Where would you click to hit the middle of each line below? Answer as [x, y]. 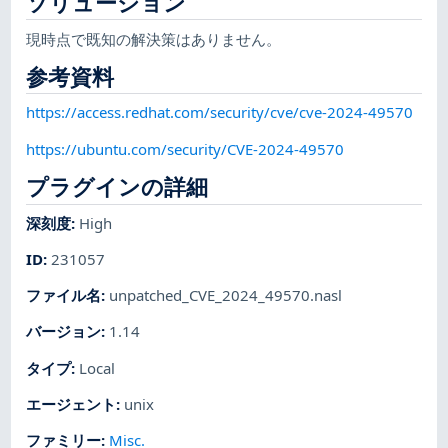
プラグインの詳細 [117, 186]
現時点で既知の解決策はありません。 [154, 38]
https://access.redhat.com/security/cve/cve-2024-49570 [220, 112]
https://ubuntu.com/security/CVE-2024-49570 [185, 148]
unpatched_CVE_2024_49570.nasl [226, 295]
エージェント [71, 404]
